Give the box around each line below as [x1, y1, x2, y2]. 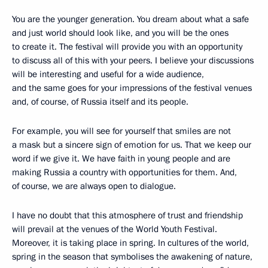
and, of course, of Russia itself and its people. [12, 95, 188, 108]
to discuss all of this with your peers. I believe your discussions [12, 54, 254, 66]
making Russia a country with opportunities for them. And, [12, 166, 237, 178]
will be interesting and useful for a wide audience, [12, 68, 204, 80]
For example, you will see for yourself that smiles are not [12, 124, 231, 137]
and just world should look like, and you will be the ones [12, 26, 229, 39]
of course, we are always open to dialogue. [12, 179, 176, 192]
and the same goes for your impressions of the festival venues [12, 81, 252, 94]
